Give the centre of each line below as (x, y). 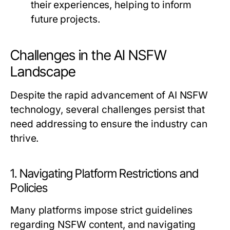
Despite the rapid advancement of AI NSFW (109, 95)
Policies (29, 188)
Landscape (43, 72)
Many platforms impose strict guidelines (102, 210)
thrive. (25, 139)
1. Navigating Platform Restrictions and (104, 174)
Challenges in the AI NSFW (89, 55)
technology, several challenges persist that (108, 110)
